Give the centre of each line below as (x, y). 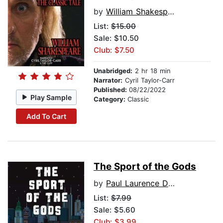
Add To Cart (46, 116)
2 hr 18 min (152, 71)
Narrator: (108, 80)
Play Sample (51, 97)
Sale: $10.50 (116, 38)
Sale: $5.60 (114, 210)
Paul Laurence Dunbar (137, 183)
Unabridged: (113, 71)
